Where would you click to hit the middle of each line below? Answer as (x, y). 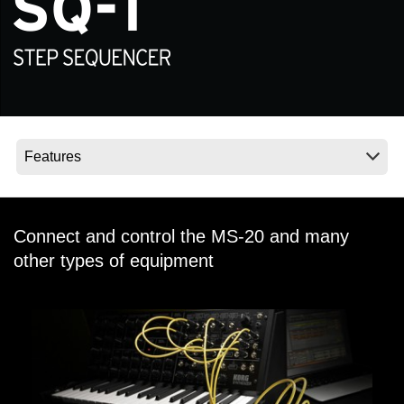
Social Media (100, 30)
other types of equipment (114, 261)
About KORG (102, 93)
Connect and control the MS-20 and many (181, 237)
